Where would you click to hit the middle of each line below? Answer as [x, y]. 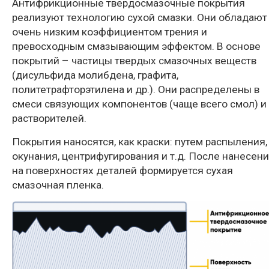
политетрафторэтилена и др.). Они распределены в [136, 90]
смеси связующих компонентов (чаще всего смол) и [139, 104]
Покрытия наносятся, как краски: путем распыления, [140, 142]
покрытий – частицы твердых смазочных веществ [134, 61]
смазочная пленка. [58, 185]
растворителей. [49, 119]
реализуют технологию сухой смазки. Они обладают [140, 18]
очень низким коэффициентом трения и [110, 32]
